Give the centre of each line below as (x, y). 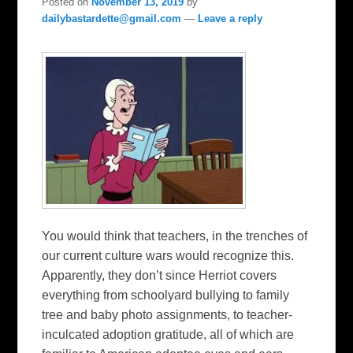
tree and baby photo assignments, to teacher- (167, 315)
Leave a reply (230, 19)
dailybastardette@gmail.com (112, 19)
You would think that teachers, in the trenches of (175, 236)
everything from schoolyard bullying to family (166, 295)
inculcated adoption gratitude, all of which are (168, 335)
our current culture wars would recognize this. (168, 256)
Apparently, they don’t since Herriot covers (160, 276)
